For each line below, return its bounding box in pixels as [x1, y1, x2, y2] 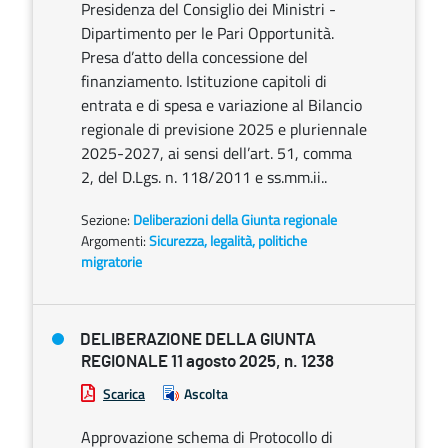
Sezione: [81, 209, 133, 230]
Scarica [103, 383, 145, 404]
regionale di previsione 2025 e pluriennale [81, 117, 367, 141]
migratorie [81, 251, 142, 272]
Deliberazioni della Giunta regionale [133, 209, 337, 230]
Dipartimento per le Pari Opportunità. [81, 21, 334, 45]
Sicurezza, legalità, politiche [149, 230, 307, 251]
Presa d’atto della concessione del [81, 45, 308, 69]
